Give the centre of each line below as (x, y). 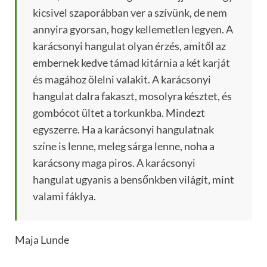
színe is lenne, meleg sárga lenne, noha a (124, 146)
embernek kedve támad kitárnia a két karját (131, 63)
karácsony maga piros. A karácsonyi (114, 163)
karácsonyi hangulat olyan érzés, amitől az (129, 46)
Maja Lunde (42, 240)
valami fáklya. (64, 196)
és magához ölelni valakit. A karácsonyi (122, 80)
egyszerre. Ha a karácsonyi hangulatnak (123, 130)
